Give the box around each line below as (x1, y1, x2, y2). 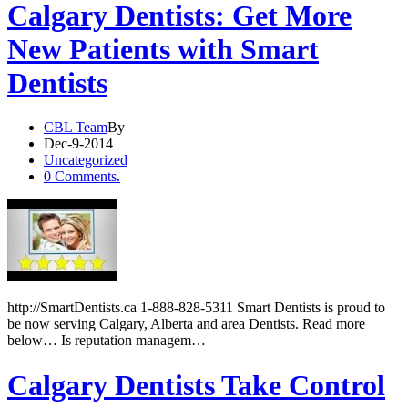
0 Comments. (44, 168, 120, 185)
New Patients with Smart (7, 32, 319, 66)
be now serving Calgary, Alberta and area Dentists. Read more (7, 316, 365, 332)
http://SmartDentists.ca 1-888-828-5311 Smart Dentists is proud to (7, 300, 385, 316)
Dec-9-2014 (44, 136, 113, 152)
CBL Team (44, 119, 107, 136)
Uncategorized (44, 152, 127, 168)
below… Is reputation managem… (7, 332, 206, 349)
